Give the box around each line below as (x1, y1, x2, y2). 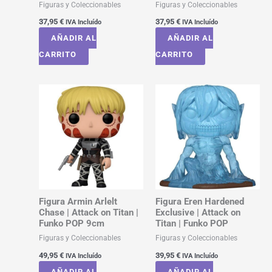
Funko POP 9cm (38, 218, 104, 229)
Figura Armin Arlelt (38, 196, 117, 208)
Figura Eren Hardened (155, 196, 244, 208)
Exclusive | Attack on (155, 207, 240, 219)
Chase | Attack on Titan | (38, 207, 138, 219)
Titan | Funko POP (155, 218, 228, 229)
